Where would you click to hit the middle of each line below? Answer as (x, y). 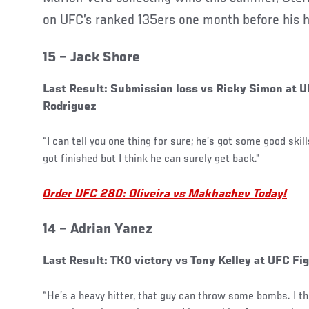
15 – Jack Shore (91, 58)
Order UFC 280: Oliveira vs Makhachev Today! (165, 194)
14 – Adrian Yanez (98, 230)
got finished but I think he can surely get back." (151, 159)
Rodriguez (70, 107)
